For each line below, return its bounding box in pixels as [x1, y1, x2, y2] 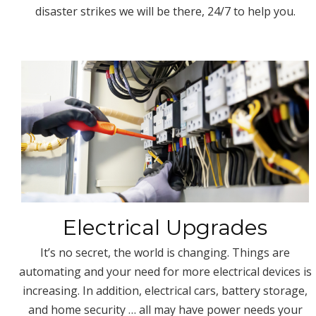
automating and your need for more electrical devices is [18, 263, 312, 279]
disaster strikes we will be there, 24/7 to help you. [35, 3, 296, 19]
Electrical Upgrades [63, 214, 267, 241]
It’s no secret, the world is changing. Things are [40, 244, 290, 260]
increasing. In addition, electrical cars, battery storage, [23, 282, 308, 298]
